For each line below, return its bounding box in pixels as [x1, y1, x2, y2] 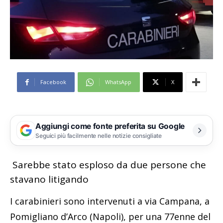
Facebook [40, 78, 66, 86]
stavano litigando [10, 173, 89, 186]
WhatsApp [105, 78, 131, 86]
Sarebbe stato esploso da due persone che [10, 158, 206, 172]
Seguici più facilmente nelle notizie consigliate [35, 131, 162, 139]
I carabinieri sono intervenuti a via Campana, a [10, 195, 210, 208]
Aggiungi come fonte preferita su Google [35, 121, 185, 131]
